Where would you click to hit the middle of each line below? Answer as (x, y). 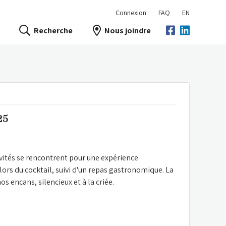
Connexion (131, 13)
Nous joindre (127, 31)
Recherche (53, 31)
